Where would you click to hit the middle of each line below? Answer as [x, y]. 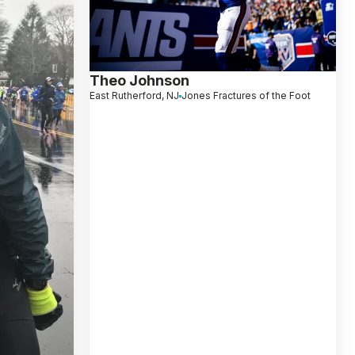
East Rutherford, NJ [134, 96]
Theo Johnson [139, 81]
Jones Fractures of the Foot [246, 96]
